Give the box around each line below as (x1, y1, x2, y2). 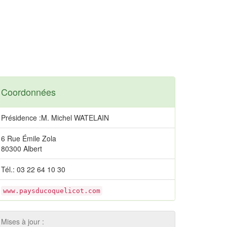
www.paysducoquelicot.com (3, 187, 100, 195)
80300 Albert (1, 143, 42, 154)
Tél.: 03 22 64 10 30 (1, 164, 65, 174)
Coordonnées (1, 85, 56, 98)
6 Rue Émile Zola (1, 133, 56, 143)
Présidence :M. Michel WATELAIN (1, 112, 109, 123)
